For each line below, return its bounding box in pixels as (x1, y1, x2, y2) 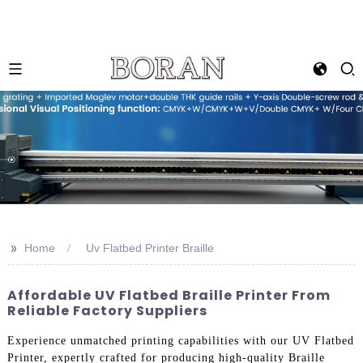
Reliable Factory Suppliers (6, 301, 207, 320)
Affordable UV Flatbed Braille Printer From (6, 286, 331, 305)
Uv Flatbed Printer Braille (85, 241, 214, 254)
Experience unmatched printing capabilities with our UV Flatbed (6, 334, 354, 347)
